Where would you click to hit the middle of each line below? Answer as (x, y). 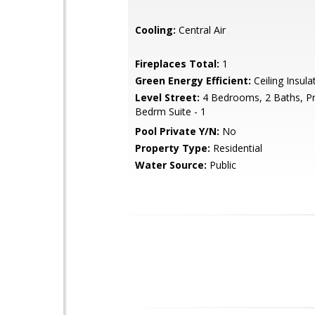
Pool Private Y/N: (177, 131)
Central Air (201, 30)
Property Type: (173, 148)
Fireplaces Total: (177, 64)
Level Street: (167, 97)
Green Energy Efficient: (193, 81)
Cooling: (155, 30)
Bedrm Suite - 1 (171, 111)
